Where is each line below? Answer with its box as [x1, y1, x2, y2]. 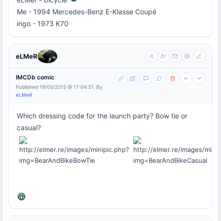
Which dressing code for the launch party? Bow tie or [17, 111, 187, 120]
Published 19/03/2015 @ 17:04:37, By [16, 83, 103, 90]
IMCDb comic [16, 73, 54, 81]
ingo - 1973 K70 [17, 19, 69, 28]
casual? [17, 123, 41, 132]
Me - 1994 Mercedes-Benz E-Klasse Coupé [17, 7, 156, 16]
